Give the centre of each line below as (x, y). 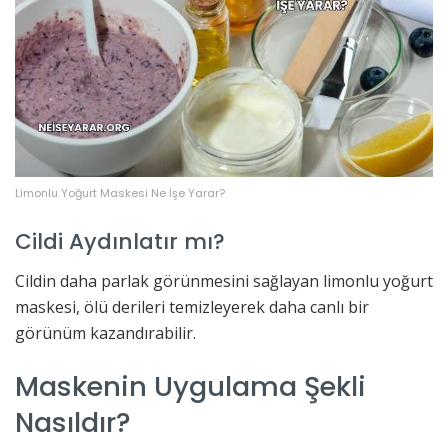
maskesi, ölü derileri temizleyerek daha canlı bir (192, 306)
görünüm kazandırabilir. (105, 332)
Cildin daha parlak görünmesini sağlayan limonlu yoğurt (224, 280)
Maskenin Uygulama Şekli (190, 386)
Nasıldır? (73, 422)
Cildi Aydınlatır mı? (120, 242)
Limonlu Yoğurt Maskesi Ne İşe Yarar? (120, 192)
